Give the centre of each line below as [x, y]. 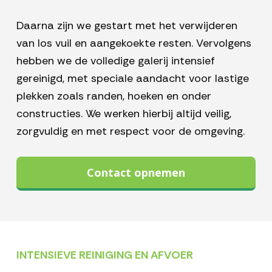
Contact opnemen [136, 173]
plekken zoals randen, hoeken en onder [114, 96]
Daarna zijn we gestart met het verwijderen [127, 26]
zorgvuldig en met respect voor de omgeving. [130, 131]
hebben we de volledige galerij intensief [115, 61]
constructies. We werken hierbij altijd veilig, [124, 114]
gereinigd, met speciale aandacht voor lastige [132, 79]
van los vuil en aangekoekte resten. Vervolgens [134, 43]
